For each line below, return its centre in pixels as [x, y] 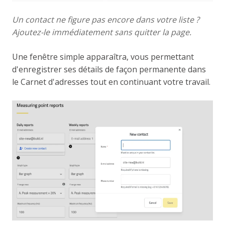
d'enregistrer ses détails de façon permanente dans [109, 69]
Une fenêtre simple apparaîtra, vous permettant [103, 57]
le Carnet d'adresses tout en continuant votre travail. [111, 82]
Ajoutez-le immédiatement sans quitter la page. [102, 32]
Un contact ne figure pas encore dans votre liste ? [106, 19]
